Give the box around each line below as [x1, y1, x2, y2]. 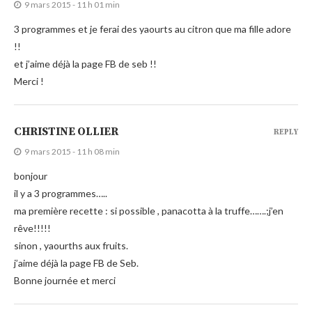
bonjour [14, 169, 47, 182]
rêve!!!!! [14, 221, 51, 234]
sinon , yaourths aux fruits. [14, 239, 128, 251]
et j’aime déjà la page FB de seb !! [14, 57, 157, 70]
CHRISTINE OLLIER [14, 124, 118, 139]
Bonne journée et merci [14, 274, 116, 286]
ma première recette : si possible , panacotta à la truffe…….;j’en [14, 204, 283, 217]
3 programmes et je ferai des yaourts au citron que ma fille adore [14, 22, 291, 35]
